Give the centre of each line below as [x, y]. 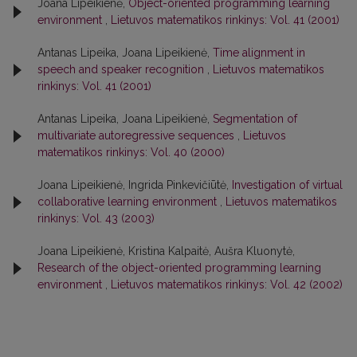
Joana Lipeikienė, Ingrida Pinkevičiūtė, [135, 185]
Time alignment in [259, 53]
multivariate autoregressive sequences [137, 136]
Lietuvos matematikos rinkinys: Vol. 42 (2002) [227, 285]
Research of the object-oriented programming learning [179, 268]
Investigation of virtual [287, 185]
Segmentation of [255, 119]
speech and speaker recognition [122, 70]
